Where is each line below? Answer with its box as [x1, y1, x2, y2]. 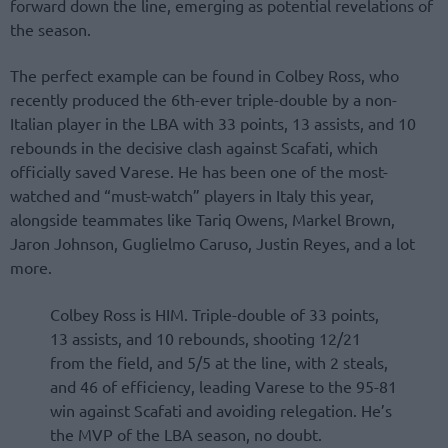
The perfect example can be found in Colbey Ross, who [10, 65, 399, 86]
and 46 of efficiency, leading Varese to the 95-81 [50, 375, 397, 396]
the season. [10, 19, 91, 40]
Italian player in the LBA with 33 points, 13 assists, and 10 [10, 113, 416, 134]
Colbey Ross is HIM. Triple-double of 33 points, [50, 303, 379, 324]
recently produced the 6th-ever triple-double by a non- [10, 89, 397, 110]
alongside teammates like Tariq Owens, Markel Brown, [10, 209, 395, 230]
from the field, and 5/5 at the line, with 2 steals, [50, 351, 388, 372]
